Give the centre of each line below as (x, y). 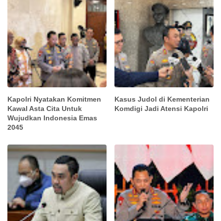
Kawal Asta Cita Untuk (45, 108)
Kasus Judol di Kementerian (162, 99)
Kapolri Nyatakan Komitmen (54, 99)
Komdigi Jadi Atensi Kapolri (162, 108)
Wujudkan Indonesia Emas (52, 118)
